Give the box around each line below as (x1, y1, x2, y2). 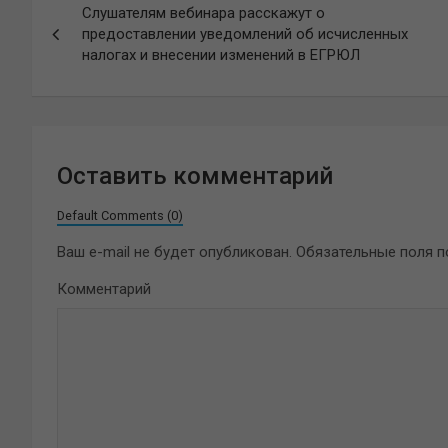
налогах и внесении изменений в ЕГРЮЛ (82, 46, 360, 64)
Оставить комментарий (57, 162, 333, 190)
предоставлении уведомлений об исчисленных (82, 25, 408, 43)
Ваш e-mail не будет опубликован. (57, 243, 292, 261)
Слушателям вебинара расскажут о (82, 4, 325, 22)
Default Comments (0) (57, 208, 183, 223)
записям (32, 56, 159, 94)
